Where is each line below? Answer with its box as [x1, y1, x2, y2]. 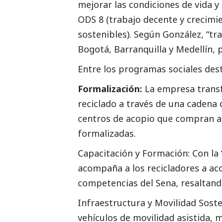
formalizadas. [78, 127, 136, 139]
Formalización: [78, 82, 142, 95]
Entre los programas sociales [78, 62, 205, 75]
